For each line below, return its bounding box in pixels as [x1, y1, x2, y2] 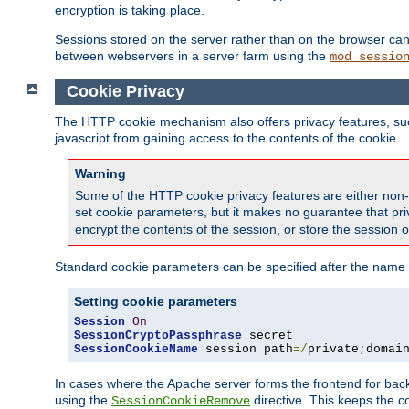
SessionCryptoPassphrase [74, 328, 242, 342]
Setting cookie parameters [74, 293, 237, 309]
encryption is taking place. [55, 3, 204, 18]
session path [198, 341, 293, 356]
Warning [75, 165, 126, 181]
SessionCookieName [74, 341, 198, 356]
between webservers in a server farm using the [55, 48, 330, 64]
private [308, 341, 359, 356]
